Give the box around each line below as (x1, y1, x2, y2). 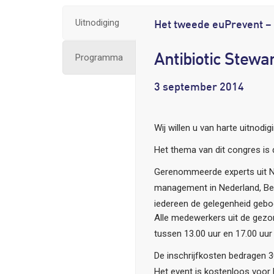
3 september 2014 (154, 83, 244, 93)
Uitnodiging (75, 17, 119, 28)
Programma (75, 52, 123, 63)
